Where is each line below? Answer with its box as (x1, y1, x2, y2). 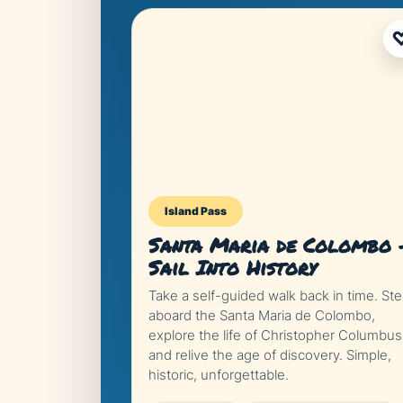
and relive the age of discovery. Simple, (148, 346, 391, 363)
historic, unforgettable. (148, 366, 289, 383)
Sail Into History (148, 254, 317, 282)
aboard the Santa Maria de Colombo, (148, 307, 375, 324)
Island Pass (165, 204, 227, 218)
